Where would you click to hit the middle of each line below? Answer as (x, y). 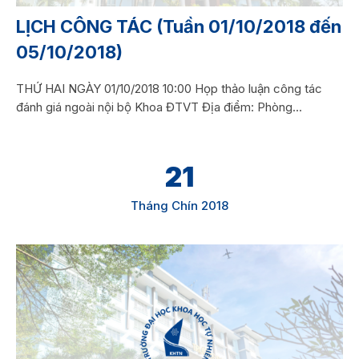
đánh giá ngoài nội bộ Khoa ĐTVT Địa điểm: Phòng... (159, 107)
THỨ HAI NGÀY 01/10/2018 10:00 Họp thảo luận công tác (169, 89)
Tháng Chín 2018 (179, 206)
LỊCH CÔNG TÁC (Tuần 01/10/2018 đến (178, 27)
